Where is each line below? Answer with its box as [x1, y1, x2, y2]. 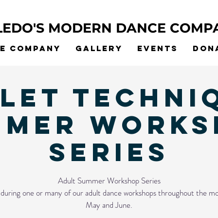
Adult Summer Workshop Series [57, 174, 161, 186]
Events [137, 43, 178, 53]
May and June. [86, 199, 132, 211]
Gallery [75, 43, 123, 53]
